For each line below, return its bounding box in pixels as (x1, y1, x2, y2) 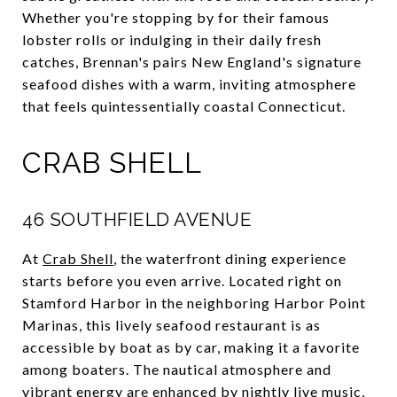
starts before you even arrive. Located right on (22, 271, 342, 289)
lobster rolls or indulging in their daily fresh (22, 30, 322, 48)
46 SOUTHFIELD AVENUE (22, 207, 252, 230)
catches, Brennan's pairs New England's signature (22, 52, 362, 70)
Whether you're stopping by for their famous (22, 8, 330, 26)
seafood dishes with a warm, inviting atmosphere (22, 74, 356, 92)
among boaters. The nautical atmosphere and (22, 360, 331, 378)
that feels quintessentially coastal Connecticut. (22, 97, 346, 114)
